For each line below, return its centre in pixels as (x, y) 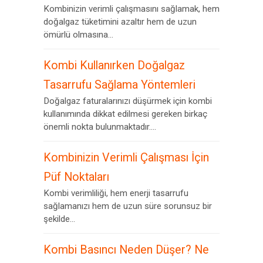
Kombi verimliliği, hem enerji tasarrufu (116, 193)
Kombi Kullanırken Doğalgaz (114, 65)
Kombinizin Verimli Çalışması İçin (126, 158)
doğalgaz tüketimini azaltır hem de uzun (120, 22)
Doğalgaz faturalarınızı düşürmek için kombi (128, 101)
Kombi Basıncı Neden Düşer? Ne (126, 250)
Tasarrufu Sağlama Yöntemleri (119, 85)
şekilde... (59, 219)
